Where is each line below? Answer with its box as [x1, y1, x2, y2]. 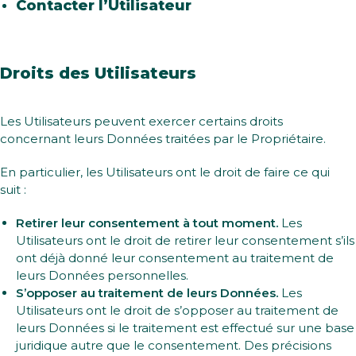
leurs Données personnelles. [16, 268, 188, 283]
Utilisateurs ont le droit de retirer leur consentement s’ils [16, 233, 354, 248]
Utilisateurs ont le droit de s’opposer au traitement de [16, 303, 339, 318]
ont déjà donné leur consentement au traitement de [16, 250, 334, 265]
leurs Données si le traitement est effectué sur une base [16, 320, 354, 335]
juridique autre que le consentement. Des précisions [16, 338, 331, 353]
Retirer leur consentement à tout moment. [16, 215, 278, 230]
